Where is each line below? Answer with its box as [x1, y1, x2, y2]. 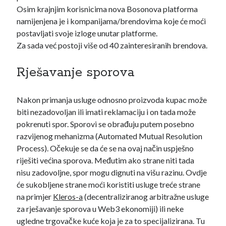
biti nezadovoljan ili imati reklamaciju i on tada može [17, 107, 196, 117]
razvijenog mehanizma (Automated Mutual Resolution [17, 131, 203, 141]
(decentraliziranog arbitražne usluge [83, 192, 209, 201]
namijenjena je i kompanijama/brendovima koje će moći [17, 16, 206, 26]
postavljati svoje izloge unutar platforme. [17, 28, 158, 38]
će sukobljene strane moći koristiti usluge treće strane [17, 180, 201, 189]
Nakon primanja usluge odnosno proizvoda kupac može [17, 95, 207, 104]
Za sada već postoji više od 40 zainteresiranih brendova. [17, 40, 208, 50]
